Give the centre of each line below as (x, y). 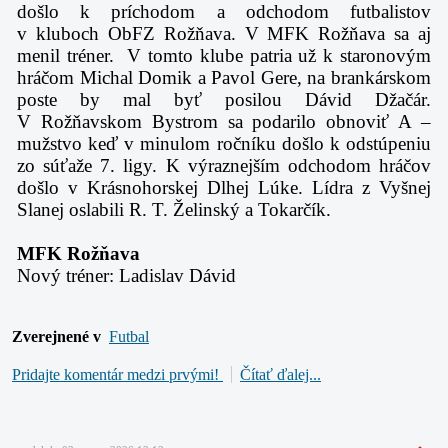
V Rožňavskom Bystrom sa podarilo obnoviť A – (224, 122)
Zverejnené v (56, 337)
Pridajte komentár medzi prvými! (117, 375)
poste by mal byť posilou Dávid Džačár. (224, 100)
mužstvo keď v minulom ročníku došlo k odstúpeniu (224, 144)
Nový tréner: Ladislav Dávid (126, 276)
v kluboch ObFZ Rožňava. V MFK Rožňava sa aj (224, 34)
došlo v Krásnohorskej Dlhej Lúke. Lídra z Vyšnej (224, 188)
